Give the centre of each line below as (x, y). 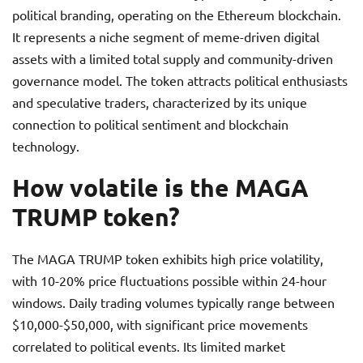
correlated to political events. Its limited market (149, 346)
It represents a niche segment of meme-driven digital (166, 36)
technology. (46, 146)
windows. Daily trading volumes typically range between (173, 302)
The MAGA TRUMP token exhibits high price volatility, (168, 258)
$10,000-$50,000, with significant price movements (160, 324)
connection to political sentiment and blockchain (150, 124)
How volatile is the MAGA (160, 188)
